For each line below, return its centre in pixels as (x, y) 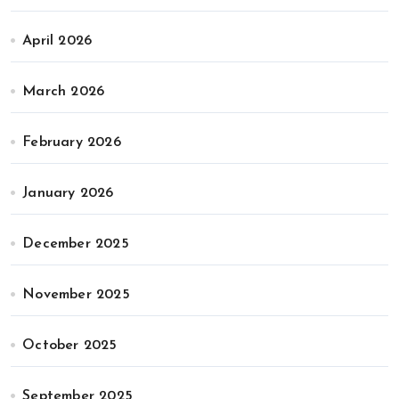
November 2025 (76, 295)
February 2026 (72, 143)
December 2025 (76, 244)
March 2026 (64, 92)
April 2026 (57, 41)
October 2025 (70, 346)
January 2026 (68, 194)
